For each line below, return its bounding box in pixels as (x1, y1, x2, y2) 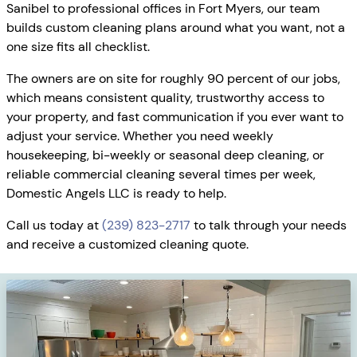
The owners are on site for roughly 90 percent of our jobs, (6, 70, 340, 87)
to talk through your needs (190, 217, 347, 233)
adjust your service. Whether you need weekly (6, 127, 273, 144)
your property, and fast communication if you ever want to (6, 108, 343, 125)
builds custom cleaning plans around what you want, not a (6, 19, 345, 36)
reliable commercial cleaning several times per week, (6, 166, 316, 182)
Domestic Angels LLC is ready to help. (6, 185, 226, 202)
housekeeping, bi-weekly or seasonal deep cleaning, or (6, 147, 324, 163)
